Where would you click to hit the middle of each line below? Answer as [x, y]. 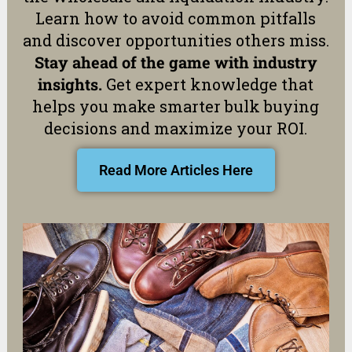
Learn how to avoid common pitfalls [176, 18]
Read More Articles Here [176, 170]
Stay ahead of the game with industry [176, 62]
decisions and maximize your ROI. [176, 128]
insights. [70, 84]
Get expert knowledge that [208, 84]
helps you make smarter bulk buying [176, 106]
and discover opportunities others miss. [176, 40]
